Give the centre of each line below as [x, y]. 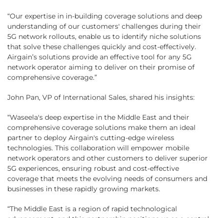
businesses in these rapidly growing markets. [84, 189]
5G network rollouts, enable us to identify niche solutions [104, 37]
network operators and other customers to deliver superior [108, 158]
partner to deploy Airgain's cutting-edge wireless [91, 138]
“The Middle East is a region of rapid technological [92, 209]
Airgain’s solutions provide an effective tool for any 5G [100, 57]
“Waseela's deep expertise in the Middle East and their [98, 118]
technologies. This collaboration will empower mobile [98, 148]
